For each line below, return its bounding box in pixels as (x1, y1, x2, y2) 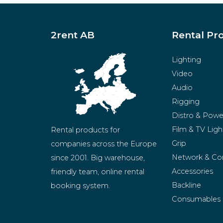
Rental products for (51, 125, 120, 134)
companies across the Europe (51, 139, 157, 148)
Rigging (171, 97, 200, 106)
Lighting (171, 55, 201, 64)
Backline (171, 180, 201, 190)
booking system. (51, 181, 110, 190)
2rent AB (51, 28, 95, 41)
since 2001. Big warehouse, (51, 153, 145, 162)
